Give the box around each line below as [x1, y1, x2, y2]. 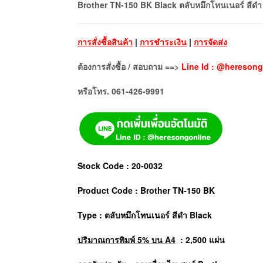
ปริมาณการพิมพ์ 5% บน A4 [77, 233, 176, 245]
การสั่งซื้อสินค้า [77, 35, 133, 48]
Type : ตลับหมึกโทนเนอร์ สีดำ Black [77, 208, 212, 221]
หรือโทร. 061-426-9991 [77, 85, 164, 97]
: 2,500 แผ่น [176, 233, 227, 245]
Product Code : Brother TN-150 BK [77, 184, 215, 196]
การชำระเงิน [140, 35, 187, 48]
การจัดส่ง [194, 35, 227, 48]
